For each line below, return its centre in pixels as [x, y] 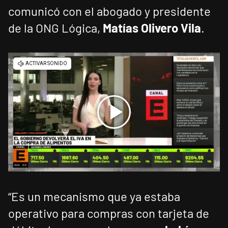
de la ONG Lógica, [55, 28]
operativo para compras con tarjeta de [109, 213]
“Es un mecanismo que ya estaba [94, 196]
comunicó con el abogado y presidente [109, 11]
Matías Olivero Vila [152, 28]
